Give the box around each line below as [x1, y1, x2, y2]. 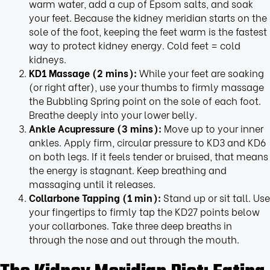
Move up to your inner [161, 121, 263, 136]
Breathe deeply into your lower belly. [28, 107, 197, 122]
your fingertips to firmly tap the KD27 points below [28, 204, 260, 219]
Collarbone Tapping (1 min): [28, 190, 161, 205]
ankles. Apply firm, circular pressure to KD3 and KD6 [28, 135, 266, 149]
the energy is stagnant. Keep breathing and [28, 163, 227, 177]
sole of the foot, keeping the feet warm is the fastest [28, 24, 267, 39]
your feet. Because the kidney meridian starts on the [28, 10, 267, 25]
